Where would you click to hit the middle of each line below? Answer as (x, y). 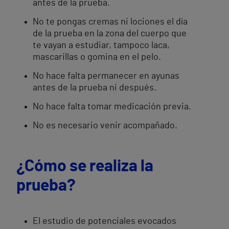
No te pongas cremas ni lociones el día (110, 22)
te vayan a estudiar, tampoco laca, (101, 45)
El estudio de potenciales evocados (105, 221)
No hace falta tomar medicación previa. (112, 107)
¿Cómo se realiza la (85, 166)
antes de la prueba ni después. (95, 88)
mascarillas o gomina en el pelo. (97, 57)
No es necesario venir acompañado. (105, 126)
